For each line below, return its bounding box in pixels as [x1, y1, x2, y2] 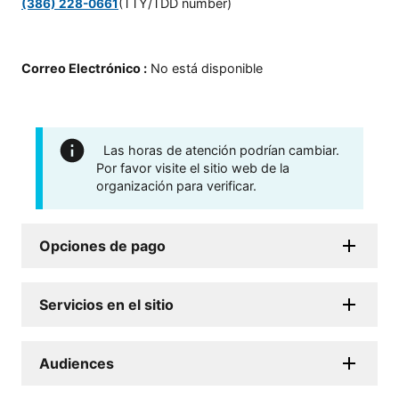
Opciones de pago [39, 236, 166, 255]
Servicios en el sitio [39, 295, 174, 313]
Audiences [39, 354, 114, 372]
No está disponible [151, 61, 263, 77]
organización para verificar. [96, 177, 256, 193]
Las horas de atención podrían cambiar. [103, 142, 339, 158]
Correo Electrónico [21, 61, 141, 77]
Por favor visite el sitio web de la [96, 159, 289, 175]
